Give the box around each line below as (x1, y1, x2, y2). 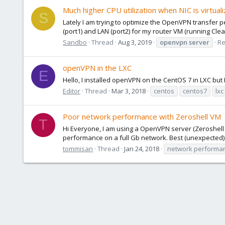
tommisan (63, 144, 93, 153)
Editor (63, 86, 80, 95)
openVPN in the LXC (63, 63, 132, 73)
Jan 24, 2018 (124, 144, 159, 153)
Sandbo (63, 37, 87, 47)
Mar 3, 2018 (111, 86, 146, 95)
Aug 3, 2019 (118, 37, 152, 47)
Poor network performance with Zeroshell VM (63, 111, 221, 122)
